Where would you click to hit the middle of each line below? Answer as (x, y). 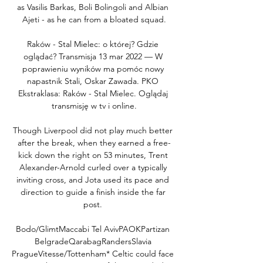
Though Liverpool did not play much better (93, 130)
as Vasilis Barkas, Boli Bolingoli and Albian (93, 7)
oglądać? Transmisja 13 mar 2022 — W (93, 56)
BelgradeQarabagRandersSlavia (93, 241)
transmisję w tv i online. (94, 105)
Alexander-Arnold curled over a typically (93, 167)
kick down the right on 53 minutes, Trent (93, 155)
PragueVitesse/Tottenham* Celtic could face (93, 253)
